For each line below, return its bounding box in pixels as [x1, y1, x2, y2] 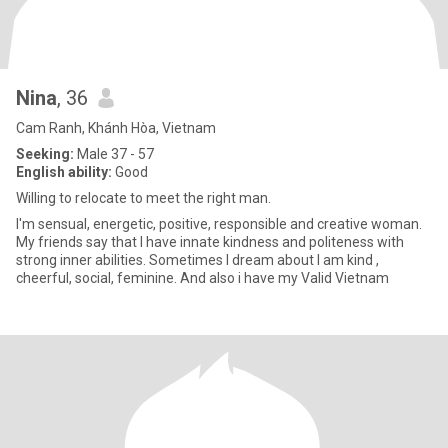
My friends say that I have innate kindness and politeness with [16, 234, 404, 250]
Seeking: [16, 146, 74, 162]
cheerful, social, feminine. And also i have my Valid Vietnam [16, 270, 389, 286]
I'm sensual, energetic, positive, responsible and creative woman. [16, 216, 422, 232]
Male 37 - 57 [74, 146, 154, 162]
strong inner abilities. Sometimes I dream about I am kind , [16, 252, 379, 268]
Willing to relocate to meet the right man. [16, 190, 271, 206]
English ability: [16, 164, 112, 180]
